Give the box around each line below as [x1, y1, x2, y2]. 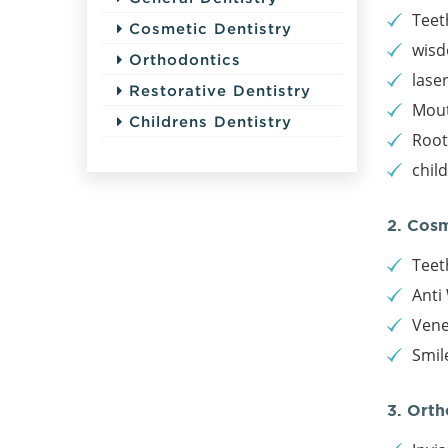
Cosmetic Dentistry [123, 19, 292, 36]
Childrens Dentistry [123, 112, 292, 129]
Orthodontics [123, 50, 241, 67]
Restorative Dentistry [123, 81, 311, 98]
